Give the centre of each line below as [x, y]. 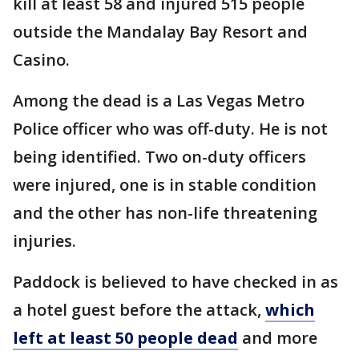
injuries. [44, 241]
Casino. [41, 60]
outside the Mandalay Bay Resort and [160, 32]
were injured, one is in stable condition [165, 185]
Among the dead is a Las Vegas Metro [159, 101]
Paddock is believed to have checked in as [175, 282]
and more [278, 338]
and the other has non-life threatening [165, 213]
